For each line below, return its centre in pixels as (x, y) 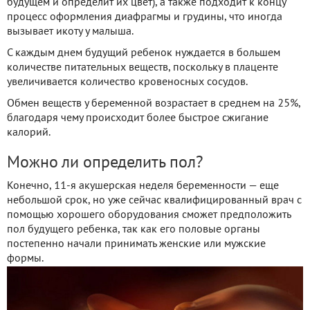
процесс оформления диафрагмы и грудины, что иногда (145, 17)
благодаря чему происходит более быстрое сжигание (138, 118)
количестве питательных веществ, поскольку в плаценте (143, 67)
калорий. (29, 133)
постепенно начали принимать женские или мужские (136, 244)
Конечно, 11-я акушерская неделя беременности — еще (143, 186)
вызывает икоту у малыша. (70, 31)
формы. (25, 258)
